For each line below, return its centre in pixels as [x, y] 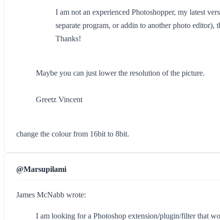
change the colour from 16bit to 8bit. [73, 134]
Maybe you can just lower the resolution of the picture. [120, 73]
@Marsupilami [41, 169]
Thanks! [68, 39]
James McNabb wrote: [51, 195]
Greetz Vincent [59, 99]
